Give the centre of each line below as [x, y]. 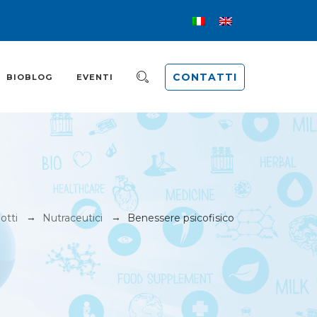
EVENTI [95, 77]
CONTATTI [205, 77]
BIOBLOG [30, 77]
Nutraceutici [73, 218]
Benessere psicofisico [181, 218]
